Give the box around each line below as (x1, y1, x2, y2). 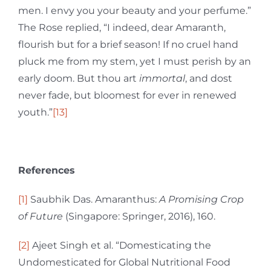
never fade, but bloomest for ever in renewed (18, 89, 237, 101)
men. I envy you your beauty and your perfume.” (18, 4, 251, 16)
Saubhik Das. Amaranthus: (28, 193, 159, 205)
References (18, 164, 75, 176)
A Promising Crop (159, 193, 244, 205)
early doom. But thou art (18, 72, 139, 84)
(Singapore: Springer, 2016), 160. (65, 210, 215, 222)
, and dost (185, 72, 232, 84)
